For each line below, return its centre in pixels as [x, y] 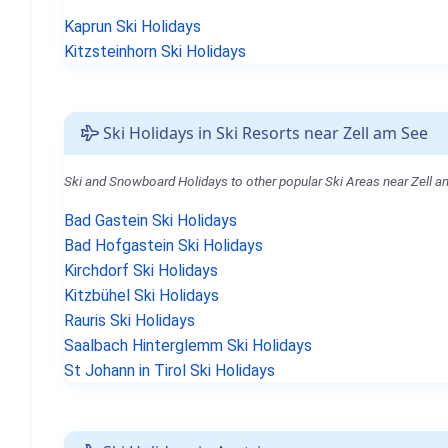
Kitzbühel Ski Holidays [141, 295]
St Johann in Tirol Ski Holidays [169, 370]
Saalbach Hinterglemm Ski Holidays [188, 345]
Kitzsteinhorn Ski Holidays [155, 51]
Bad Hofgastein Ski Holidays [163, 245]
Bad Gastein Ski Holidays [150, 220]
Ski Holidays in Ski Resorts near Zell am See [263, 133]
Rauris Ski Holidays [129, 320]
